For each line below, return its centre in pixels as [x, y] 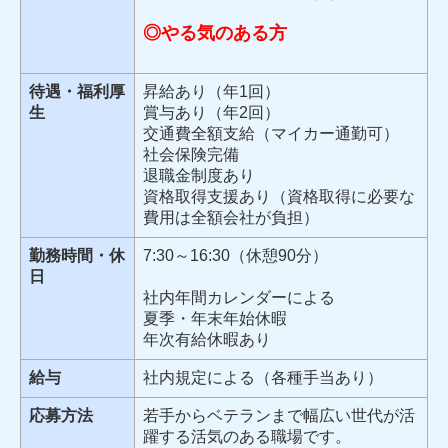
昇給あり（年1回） [211, 92]
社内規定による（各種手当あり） [263, 378]
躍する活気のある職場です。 [247, 437]
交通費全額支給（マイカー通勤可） [271, 134]
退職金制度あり [199, 176]
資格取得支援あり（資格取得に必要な [279, 197]
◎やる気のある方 [215, 33]
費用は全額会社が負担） [231, 218]
